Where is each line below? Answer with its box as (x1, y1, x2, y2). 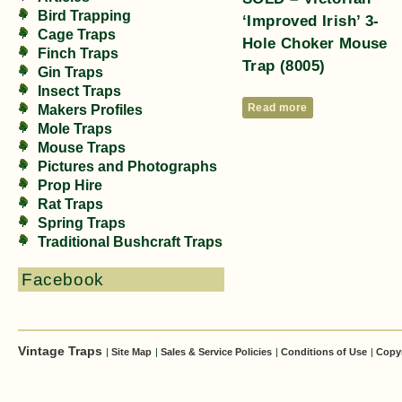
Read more (248, 100, 308, 114)
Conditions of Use (281, 346, 367, 357)
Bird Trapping (38, 8, 131, 23)
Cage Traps (38, 27, 116, 42)
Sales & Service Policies (161, 346, 272, 357)
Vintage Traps (18, 344, 106, 358)
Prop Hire (38, 178, 102, 193)
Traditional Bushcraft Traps (38, 234, 223, 249)
